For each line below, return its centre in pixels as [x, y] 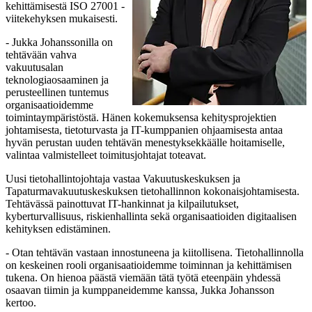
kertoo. [21, 302]
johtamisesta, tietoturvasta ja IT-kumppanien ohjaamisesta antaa [144, 130]
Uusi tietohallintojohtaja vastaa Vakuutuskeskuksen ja [123, 178]
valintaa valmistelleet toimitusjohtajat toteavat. [106, 155]
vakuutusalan [34, 67]
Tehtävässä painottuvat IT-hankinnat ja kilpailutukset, [122, 203]
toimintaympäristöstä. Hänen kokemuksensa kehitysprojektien [141, 117]
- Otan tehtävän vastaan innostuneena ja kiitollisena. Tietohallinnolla [155, 252]
